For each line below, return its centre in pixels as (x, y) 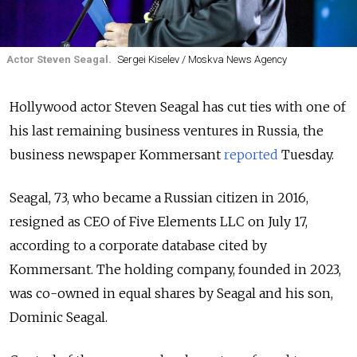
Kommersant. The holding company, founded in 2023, (175, 269)
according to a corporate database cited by (138, 245)
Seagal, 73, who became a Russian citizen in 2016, (159, 197)
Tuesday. (306, 154)
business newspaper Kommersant (117, 154)
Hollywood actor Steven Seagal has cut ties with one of (178, 106)
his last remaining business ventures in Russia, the (167, 130)
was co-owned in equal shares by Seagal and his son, (171, 293)
